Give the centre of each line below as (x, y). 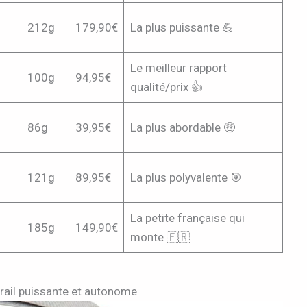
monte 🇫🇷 (160, 237)
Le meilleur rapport (178, 67)
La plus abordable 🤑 (182, 127)
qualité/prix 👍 (166, 87)
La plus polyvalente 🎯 (186, 177)
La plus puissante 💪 (182, 27)
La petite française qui (187, 218)
